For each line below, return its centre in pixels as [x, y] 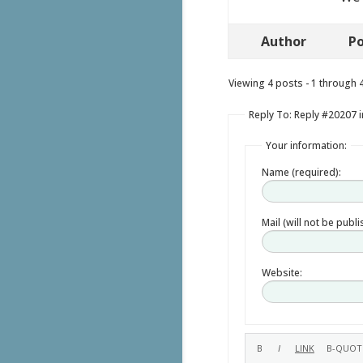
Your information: [306, 145]
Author [283, 41]
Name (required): [301, 172]
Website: [282, 272]
